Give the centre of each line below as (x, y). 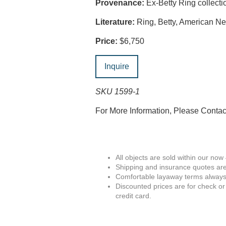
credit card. (134, 196)
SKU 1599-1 (118, 92)
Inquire (117, 66)
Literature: (115, 22)
